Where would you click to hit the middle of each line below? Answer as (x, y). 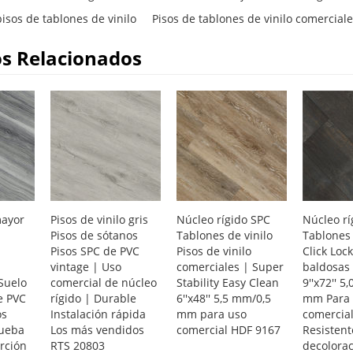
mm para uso (211, 314)
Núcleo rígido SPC (223, 220)
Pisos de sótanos (94, 236)
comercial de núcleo (103, 283)
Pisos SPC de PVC (95, 251)
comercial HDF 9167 (228, 330)
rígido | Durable (93, 299)
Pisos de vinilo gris (99, 220)
